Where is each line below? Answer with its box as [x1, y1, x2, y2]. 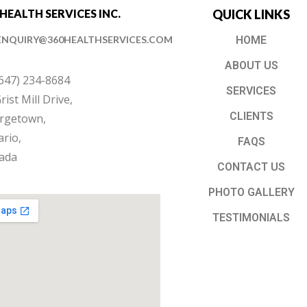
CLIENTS [229, 109, 273, 123]
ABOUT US [224, 58, 278, 72]
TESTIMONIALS [212, 210, 290, 224]
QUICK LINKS [212, 6, 290, 22]
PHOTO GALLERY [208, 185, 295, 199]
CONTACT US [217, 160, 285, 173]
